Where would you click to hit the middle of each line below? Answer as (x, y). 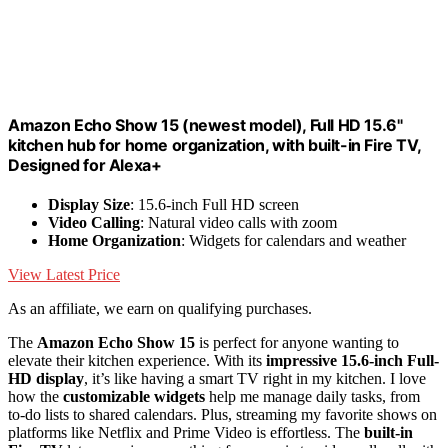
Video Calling (94, 223)
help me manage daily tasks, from (312, 397)
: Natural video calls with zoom (238, 223)
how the (35, 397)
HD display (46, 379)
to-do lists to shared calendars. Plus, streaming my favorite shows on (222, 415)
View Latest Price (64, 275)
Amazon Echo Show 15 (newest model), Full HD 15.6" (205, 124)
